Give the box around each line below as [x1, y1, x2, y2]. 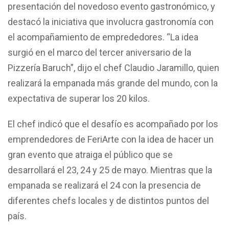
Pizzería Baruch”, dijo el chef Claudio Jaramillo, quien [8, 62, 219, 73]
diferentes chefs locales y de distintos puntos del [8, 195, 209, 206]
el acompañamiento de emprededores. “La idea [8, 31, 198, 42]
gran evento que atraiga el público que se [8, 149, 173, 160]
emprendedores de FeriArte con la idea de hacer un [8, 133, 214, 145]
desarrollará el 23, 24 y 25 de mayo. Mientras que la [8, 164, 212, 175]
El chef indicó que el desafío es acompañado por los [8, 118, 218, 129]
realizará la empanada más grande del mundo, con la [8, 77, 218, 88]
